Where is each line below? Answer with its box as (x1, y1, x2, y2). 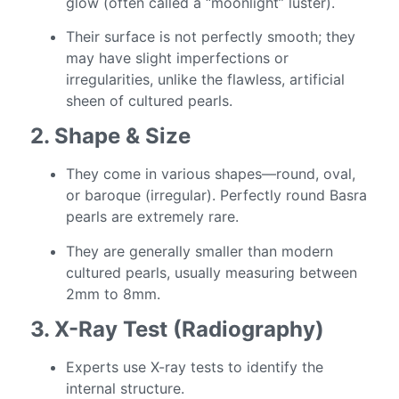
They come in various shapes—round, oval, (66, 165, 356, 183)
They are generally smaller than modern (66, 241, 334, 260)
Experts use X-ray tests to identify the (66, 358, 324, 377)
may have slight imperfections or (66, 48, 289, 67)
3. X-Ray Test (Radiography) (30, 316, 325, 343)
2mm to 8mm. (66, 284, 161, 303)
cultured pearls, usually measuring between (66, 263, 358, 281)
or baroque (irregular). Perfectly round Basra (66, 186, 368, 205)
